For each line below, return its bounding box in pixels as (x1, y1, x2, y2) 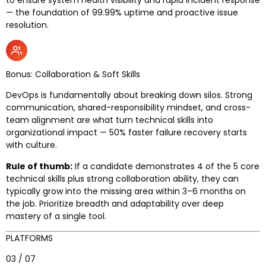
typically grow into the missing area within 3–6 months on (6, 185, 246, 197)
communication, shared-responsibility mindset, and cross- (6, 102, 251, 114)
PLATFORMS (6, 232, 53, 245)
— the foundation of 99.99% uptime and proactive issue (6, 6, 238, 18)
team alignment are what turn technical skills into (6, 114, 213, 126)
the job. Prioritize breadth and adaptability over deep (6, 197, 224, 210)
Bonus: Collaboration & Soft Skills (6, 68, 140, 80)
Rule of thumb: (6, 160, 72, 172)
